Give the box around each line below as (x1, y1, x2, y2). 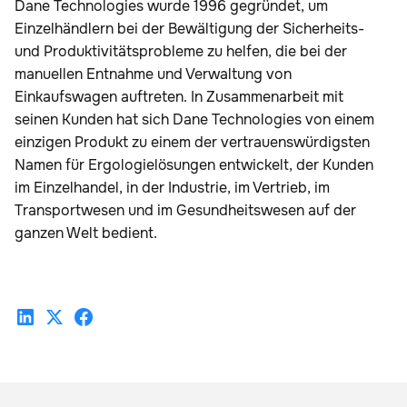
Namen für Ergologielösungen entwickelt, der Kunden (15, 155, 373, 175)
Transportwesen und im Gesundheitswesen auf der (15, 201, 356, 221)
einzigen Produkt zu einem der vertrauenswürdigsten (15, 133, 370, 153)
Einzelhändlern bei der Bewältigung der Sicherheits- (15, 19, 364, 39)
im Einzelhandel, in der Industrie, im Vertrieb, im (15, 178, 330, 198)
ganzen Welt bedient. (15, 223, 161, 243)
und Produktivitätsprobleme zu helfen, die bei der (15, 42, 347, 62)
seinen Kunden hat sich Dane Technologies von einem (15, 110, 374, 130)
